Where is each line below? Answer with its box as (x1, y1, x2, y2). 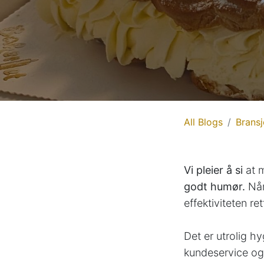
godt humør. (184, 180, 245, 193)
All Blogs (184, 116, 223, 128)
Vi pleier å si (184, 164, 243, 177)
